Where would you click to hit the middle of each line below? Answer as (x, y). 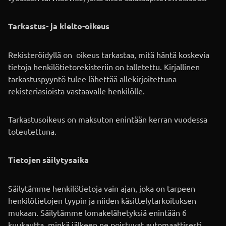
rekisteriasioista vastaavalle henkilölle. (76, 91)
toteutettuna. (32, 131)
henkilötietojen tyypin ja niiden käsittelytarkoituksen (102, 201)
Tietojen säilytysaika (48, 160)
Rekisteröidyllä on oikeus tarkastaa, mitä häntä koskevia (109, 55)
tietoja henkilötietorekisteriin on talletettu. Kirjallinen (104, 67)
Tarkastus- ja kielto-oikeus (59, 26)
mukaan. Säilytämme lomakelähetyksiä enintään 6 (97, 213)
